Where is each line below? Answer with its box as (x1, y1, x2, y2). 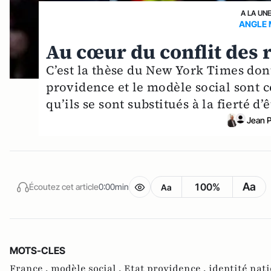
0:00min (99, 181, 129, 192)
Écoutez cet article (29, 181, 99, 192)
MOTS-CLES (10, 244, 65, 256)
